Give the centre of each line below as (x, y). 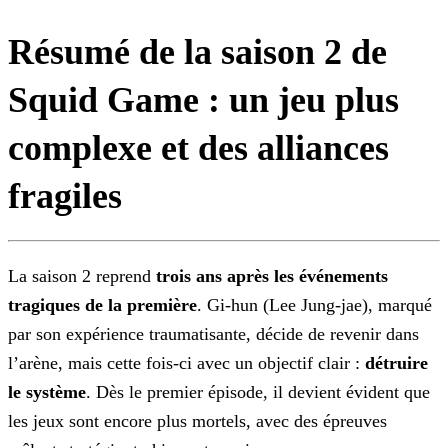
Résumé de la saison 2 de (197, 52)
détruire (396, 363)
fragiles (65, 196)
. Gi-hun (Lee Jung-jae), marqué (314, 305)
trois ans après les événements (272, 276)
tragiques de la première (102, 305)
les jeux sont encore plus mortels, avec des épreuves (197, 421)
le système (47, 392)
